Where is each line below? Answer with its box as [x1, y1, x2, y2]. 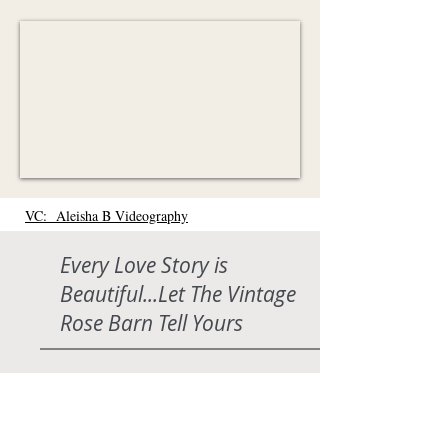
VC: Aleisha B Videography [25, 206, 188, 225]
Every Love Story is [60, 251, 228, 279]
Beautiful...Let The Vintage [60, 280, 296, 308]
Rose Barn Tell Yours [60, 309, 243, 337]
